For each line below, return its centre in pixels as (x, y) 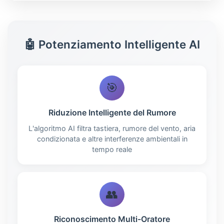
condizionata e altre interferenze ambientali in (112, 138)
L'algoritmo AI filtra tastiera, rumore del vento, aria (112, 128)
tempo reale (112, 149)
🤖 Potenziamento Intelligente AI (112, 44)
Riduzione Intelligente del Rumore (112, 112)
